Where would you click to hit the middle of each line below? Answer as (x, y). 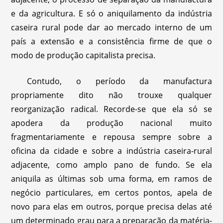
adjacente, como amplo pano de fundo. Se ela (111, 165)
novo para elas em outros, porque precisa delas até (111, 206)
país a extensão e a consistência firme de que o (111, 41)
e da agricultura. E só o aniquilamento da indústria (111, 13)
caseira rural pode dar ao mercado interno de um (111, 27)
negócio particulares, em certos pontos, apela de (111, 192)
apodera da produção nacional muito (111, 123)
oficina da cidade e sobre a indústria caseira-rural (111, 151)
